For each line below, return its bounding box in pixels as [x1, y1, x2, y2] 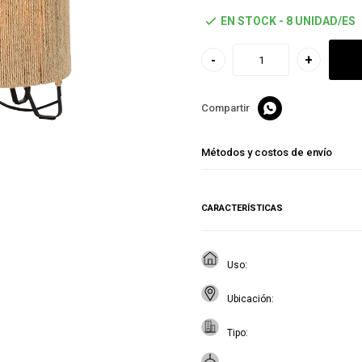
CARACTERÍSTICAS [201, 203, 283, 213]
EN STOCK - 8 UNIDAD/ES [221, 15, 356, 27]
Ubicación [227, 293, 271, 305]
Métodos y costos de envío [201, 146, 332, 158]
